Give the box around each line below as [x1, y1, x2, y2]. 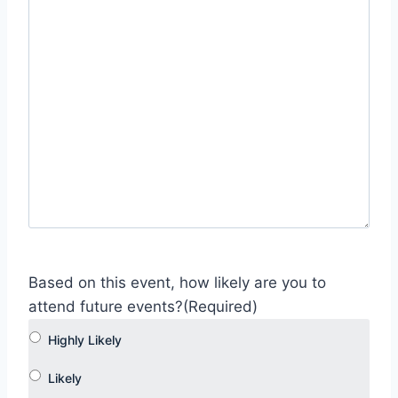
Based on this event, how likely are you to [28, 274, 326, 292]
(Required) [183, 298, 258, 316]
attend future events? [28, 298, 183, 316]
